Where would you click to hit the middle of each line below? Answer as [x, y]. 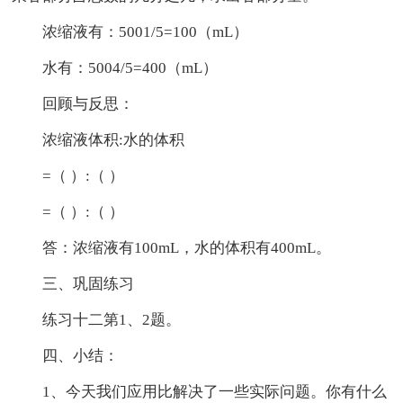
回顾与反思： [89, 104]
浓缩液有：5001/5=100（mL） [146, 32]
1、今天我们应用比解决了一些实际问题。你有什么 [215, 392]
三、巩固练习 [89, 284]
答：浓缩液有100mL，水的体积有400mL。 [187, 248]
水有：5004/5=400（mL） [130, 68]
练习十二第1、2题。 [112, 320]
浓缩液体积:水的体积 [114, 140]
